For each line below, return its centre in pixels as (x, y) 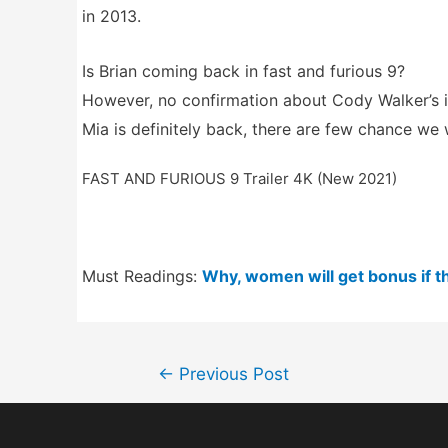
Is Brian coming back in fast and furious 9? (243, 70)
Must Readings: (142, 276)
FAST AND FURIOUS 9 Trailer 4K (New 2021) (239, 178)
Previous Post (231, 373)
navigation (169, 395)
